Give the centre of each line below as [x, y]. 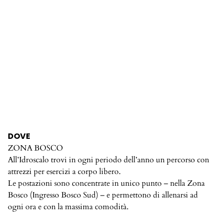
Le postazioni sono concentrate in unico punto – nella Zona [106, 184]
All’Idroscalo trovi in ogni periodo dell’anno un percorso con [109, 160]
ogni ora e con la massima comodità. [68, 207]
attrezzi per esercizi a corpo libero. [64, 172]
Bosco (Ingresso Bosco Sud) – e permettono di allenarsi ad [103, 195]
